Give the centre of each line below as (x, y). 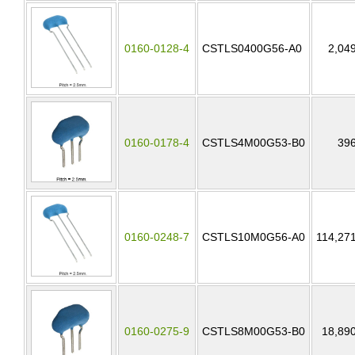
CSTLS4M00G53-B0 (254, 143)
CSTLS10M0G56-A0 (254, 237)
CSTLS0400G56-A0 (252, 48)
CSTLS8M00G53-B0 (254, 331)
